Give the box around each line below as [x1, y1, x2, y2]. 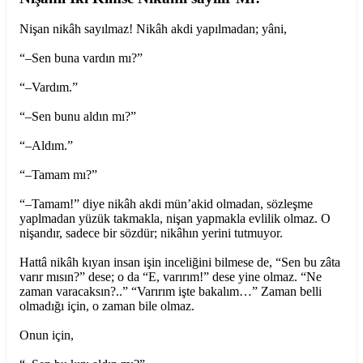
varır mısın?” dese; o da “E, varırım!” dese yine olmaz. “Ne [19, 270, 322, 284]
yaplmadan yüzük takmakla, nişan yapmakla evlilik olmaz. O [19, 211, 331, 226]
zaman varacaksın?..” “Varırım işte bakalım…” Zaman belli [19, 284, 322, 299]
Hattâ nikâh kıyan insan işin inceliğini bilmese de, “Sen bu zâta [19, 255, 340, 270]
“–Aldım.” [19, 139, 73, 153]
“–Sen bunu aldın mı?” [19, 109, 136, 124]
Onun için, [19, 328, 74, 343]
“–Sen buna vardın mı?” [19, 51, 143, 66]
